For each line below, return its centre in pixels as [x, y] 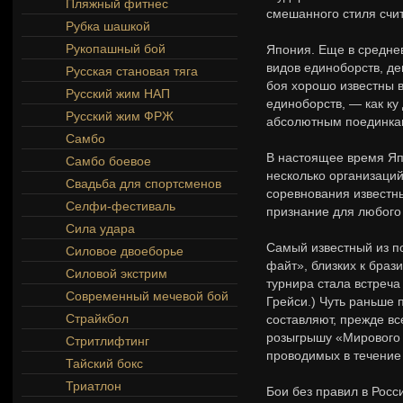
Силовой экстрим [116, 273]
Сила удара [100, 228]
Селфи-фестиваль [121, 206]
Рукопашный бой [116, 49]
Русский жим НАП [118, 94]
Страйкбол [97, 318]
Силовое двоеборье [125, 251]
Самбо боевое [108, 161]
